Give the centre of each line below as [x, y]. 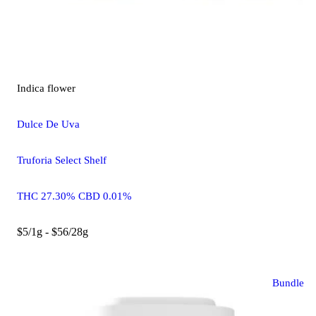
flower [61, 89]
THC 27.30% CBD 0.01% [74, 196]
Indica [31, 89]
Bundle [288, 283]
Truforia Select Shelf [62, 160]
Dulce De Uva [48, 124]
